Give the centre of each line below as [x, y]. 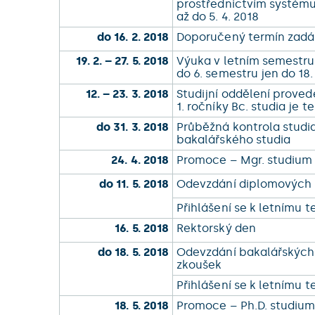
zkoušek [201, 265]
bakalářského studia [235, 140]
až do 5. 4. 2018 [219, 17]
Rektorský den [218, 228]
